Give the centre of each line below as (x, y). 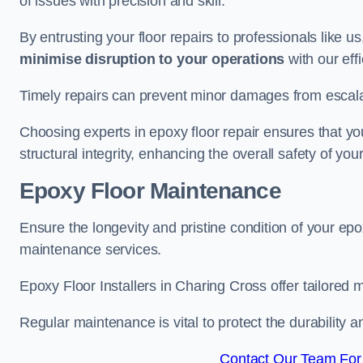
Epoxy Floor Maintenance (150, 191)
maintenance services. (91, 250)
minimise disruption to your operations (152, 59)
